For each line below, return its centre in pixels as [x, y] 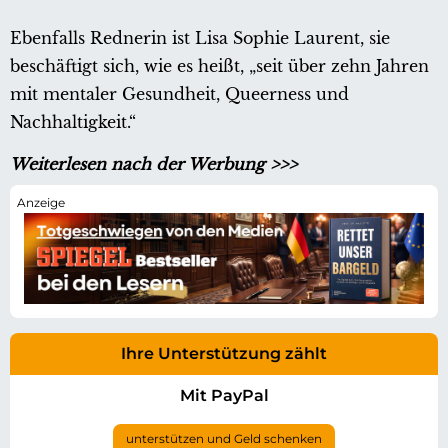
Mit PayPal [224, 395]
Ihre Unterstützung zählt [224, 353]
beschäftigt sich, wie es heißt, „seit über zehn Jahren [219, 66]
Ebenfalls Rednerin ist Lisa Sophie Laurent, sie [200, 38]
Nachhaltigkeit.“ [73, 122]
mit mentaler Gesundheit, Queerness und [179, 94]
